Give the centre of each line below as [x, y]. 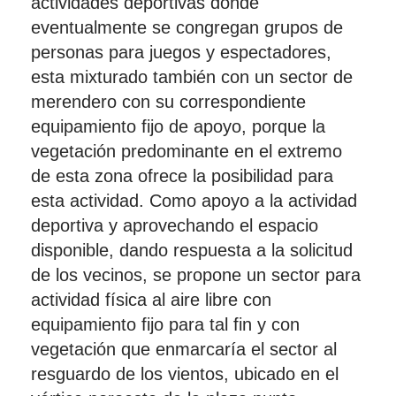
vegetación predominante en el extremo [187, 151]
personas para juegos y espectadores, [181, 52]
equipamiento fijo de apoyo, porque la [178, 126]
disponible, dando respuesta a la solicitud [192, 250]
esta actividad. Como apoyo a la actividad [194, 201]
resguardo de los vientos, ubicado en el [185, 374]
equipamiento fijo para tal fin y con [165, 324]
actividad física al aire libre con [151, 300]
